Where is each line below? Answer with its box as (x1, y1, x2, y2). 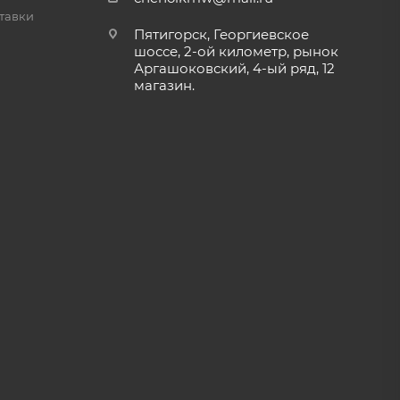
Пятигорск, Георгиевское (133, 26, 309, 43)
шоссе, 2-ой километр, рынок (133, 43, 338, 60)
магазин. (133, 77, 195, 94)
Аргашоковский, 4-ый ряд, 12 (133, 60, 335, 77)
